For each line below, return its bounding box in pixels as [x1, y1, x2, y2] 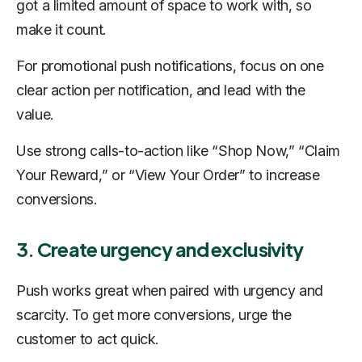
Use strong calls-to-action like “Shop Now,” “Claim [16, 142, 341, 160]
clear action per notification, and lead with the [16, 82, 305, 99]
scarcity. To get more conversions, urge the [16, 306, 292, 324]
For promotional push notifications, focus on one [16, 57, 324, 75]
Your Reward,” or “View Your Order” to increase [16, 166, 320, 184]
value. [16, 106, 53, 124]
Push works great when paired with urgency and [16, 282, 323, 300]
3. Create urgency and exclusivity [16, 237, 304, 262]
